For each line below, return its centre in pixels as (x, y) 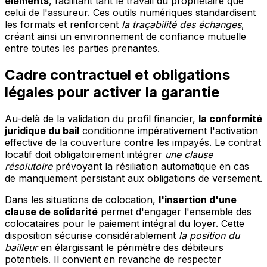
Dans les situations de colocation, (82, 200)
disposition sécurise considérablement (92, 236)
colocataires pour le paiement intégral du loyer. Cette (125, 224)
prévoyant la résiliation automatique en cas (151, 167)
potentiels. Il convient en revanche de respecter (113, 260)
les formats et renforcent (63, 25)
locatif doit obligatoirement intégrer (85, 155)
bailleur (21, 248)
